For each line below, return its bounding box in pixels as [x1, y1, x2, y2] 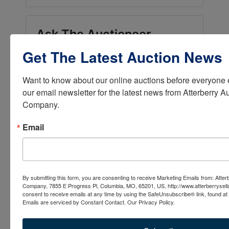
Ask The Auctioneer [36, 27, 151, 41]
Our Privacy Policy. [127, 197, 175, 206]
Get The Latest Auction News [22, 46, 222, 67]
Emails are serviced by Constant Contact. [22, 197, 126, 206]
